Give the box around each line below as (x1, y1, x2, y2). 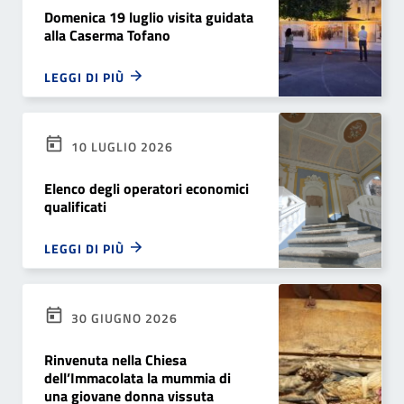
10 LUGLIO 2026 (68, 137, 173, 157)
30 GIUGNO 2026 (68, 308, 178, 328)
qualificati (44, 196, 106, 218)
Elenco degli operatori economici (44, 178, 249, 200)
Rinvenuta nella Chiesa (44, 349, 187, 372)
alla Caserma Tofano (44, 24, 170, 47)
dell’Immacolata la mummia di (44, 367, 231, 390)
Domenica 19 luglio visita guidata (44, 6, 253, 29)
